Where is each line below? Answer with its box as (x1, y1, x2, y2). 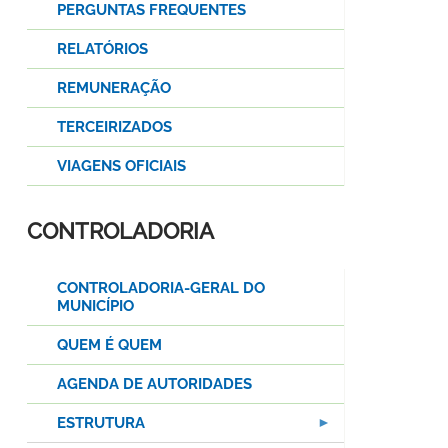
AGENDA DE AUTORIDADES (57, 375, 252, 394)
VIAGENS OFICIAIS (57, 157, 186, 176)
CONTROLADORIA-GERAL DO (57, 279, 265, 298)
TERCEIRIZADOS (57, 118, 172, 137)
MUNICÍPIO (57, 297, 134, 316)
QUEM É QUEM (57, 336, 162, 355)
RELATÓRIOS (57, 40, 148, 59)
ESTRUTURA (57, 414, 145, 433)
